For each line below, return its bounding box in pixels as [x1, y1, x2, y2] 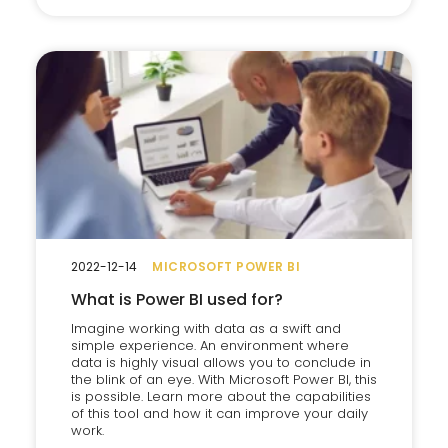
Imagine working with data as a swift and [71, 319, 341, 338]
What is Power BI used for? [71, 288, 283, 311]
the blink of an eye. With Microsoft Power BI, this [71, 370, 377, 389]
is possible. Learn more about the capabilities [71, 387, 371, 406]
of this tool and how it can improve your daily [71, 404, 368, 423]
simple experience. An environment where [71, 336, 349, 355]
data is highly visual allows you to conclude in [71, 353, 371, 372]
